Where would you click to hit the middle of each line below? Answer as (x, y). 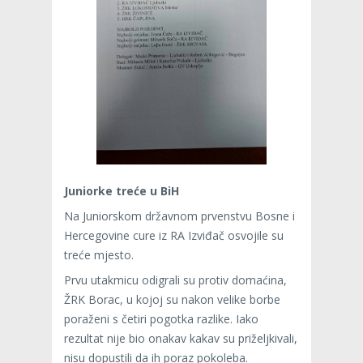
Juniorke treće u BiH (122, 191)
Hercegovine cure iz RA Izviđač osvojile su (174, 236)
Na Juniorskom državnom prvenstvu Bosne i (179, 216)
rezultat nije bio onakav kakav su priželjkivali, (181, 339)
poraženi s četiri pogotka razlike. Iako (161, 319)
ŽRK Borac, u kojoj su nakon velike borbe (172, 300)
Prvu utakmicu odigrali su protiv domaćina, (175, 280)
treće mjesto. (99, 255)
